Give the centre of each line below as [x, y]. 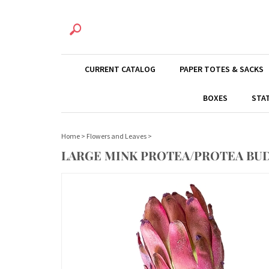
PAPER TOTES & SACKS [221, 69]
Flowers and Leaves [116, 136]
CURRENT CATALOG [120, 69]
